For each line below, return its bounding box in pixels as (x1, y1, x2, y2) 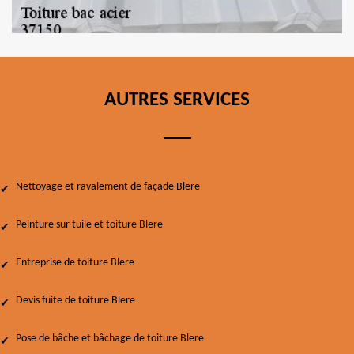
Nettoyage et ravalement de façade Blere (16, 181, 200, 193)
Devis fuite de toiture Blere (16, 295, 135, 307)
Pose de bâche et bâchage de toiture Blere (16, 333, 204, 345)
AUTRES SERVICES (104, 90, 250, 110)
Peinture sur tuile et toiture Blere (16, 219, 163, 231)
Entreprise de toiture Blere (16, 257, 134, 269)
